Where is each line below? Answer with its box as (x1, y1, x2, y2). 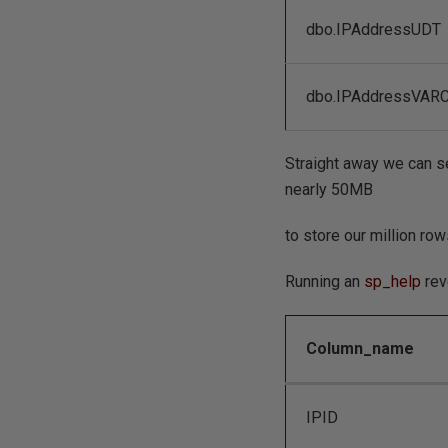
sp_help (364, 272, 422, 291)
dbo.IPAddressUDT (306, 20, 442, 39)
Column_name (306, 339, 415, 358)
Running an (285, 272, 365, 291)
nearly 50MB (285, 180, 374, 199)
